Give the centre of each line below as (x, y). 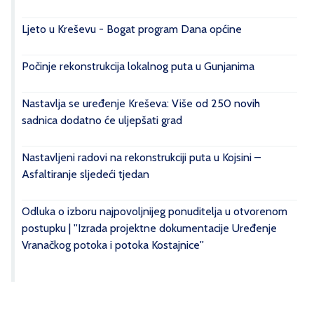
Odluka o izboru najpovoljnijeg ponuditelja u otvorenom (155, 212)
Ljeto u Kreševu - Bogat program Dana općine (132, 29)
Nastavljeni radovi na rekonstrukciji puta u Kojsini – (141, 158)
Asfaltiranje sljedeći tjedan (86, 175)
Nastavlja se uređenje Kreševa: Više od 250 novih (141, 104)
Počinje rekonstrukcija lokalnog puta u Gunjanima (138, 67)
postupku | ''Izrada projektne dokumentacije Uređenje (149, 228)
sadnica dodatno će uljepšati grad (102, 121)
